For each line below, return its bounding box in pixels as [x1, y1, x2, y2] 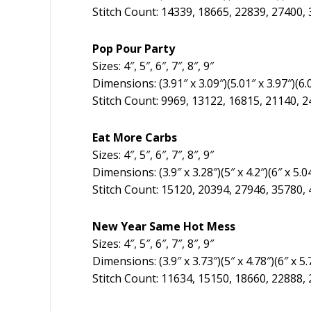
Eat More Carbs [92, 129, 177, 145]
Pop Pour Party [92, 40, 175, 56]
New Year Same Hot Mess [92, 218, 235, 234]
